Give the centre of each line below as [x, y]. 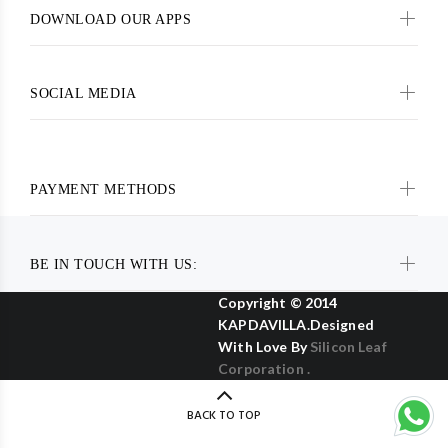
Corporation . [264, 369]
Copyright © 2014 [278, 303]
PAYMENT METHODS [103, 190]
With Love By [264, 347]
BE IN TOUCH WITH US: [114, 265]
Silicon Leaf [348, 347]
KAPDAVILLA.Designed [296, 325]
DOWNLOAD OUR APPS [111, 20]
